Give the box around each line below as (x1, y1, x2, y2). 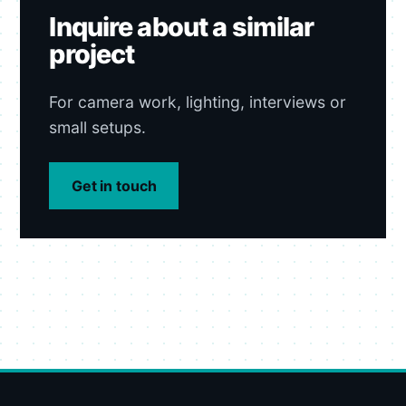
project (49, 38, 135, 71)
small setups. (49, 118, 147, 138)
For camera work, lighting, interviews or (49, 92, 347, 112)
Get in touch (71, 176, 157, 195)
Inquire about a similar (49, 11, 314, 43)
